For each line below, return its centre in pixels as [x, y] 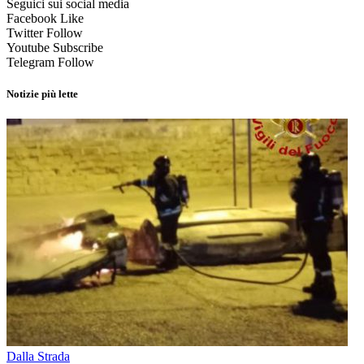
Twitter [25, 32]
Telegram [30, 62]
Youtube [28, 47]
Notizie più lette [42, 94]
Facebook [32, 18]
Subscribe [78, 47]
